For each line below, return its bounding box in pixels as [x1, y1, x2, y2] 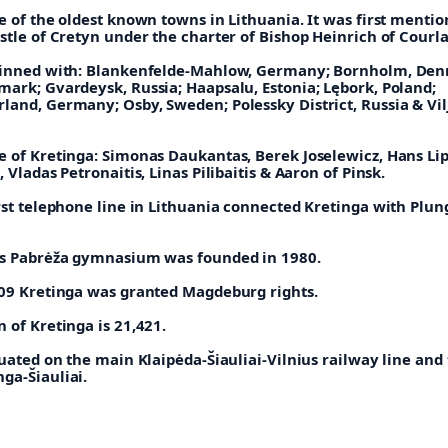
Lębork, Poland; [323, 77, 437, 98]
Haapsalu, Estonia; [186, 77, 324, 98]
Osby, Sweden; [122, 94, 232, 115]
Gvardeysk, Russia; [44, 77, 187, 98]
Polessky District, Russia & [231, 94, 428, 115]
